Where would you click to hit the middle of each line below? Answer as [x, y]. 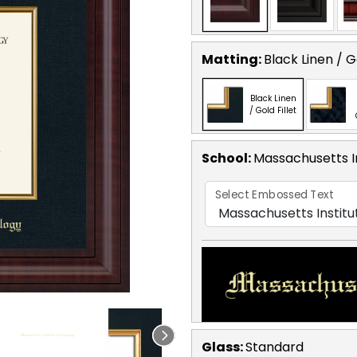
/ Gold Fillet [273, 110]
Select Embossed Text [275, 195]
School [225, 158]
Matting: [233, 59]
